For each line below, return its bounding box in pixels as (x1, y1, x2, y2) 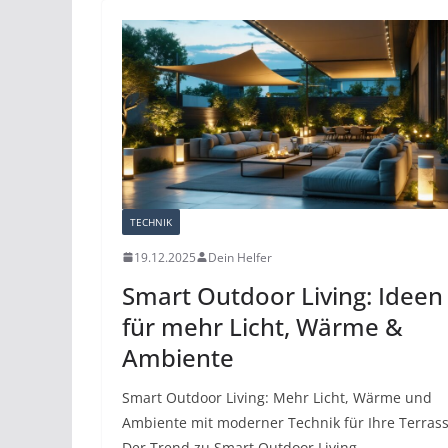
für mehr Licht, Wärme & (122, 309, 403, 343)
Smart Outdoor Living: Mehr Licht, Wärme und (122, 387, 432, 407)
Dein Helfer (208, 248, 272, 266)
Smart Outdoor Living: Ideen (122, 278, 443, 312)
